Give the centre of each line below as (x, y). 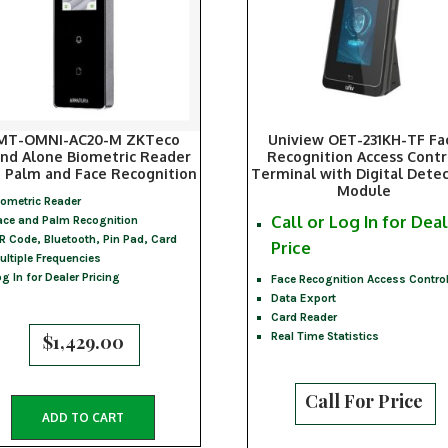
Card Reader (304, 316)
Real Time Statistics (325, 335)
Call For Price (364, 400)
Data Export (304, 297)
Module (364, 190)
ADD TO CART (83, 418)
